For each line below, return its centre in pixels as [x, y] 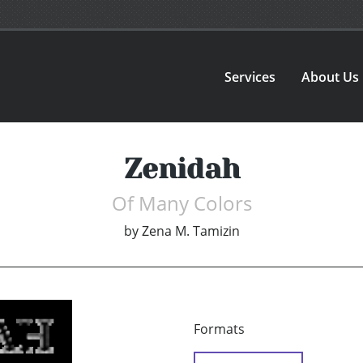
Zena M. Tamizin [190, 231]
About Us [331, 77]
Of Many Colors [181, 203]
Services [250, 77]
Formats [219, 329]
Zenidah [181, 169]
